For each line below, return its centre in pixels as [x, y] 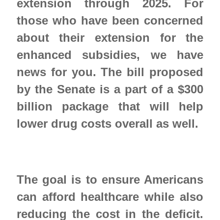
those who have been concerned [110, 21]
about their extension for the [110, 38]
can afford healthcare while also [110, 196]
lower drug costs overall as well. [202, 124]
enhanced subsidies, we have [110, 55]
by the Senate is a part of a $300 [110, 89]
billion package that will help [110, 107]
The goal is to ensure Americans [110, 179]
